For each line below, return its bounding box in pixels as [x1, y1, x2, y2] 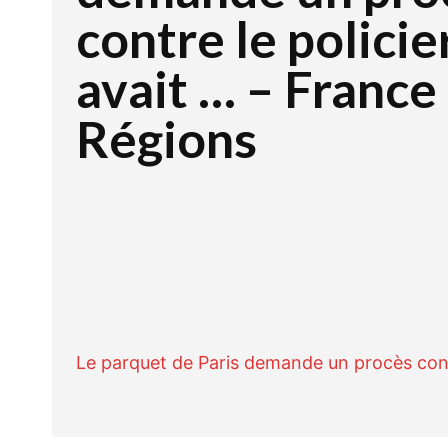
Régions [76, 109, 257, 169]
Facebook [273, 281, 336, 302]
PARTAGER [126, 284, 186, 302]
